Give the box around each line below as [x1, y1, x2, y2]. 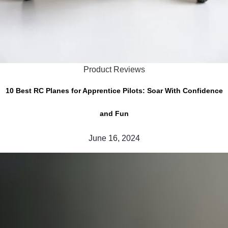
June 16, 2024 [88, 133, 140, 142]
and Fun [99, 109, 129, 118]
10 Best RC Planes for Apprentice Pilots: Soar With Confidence [5, 86, 223, 95]
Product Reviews [83, 65, 145, 74]
